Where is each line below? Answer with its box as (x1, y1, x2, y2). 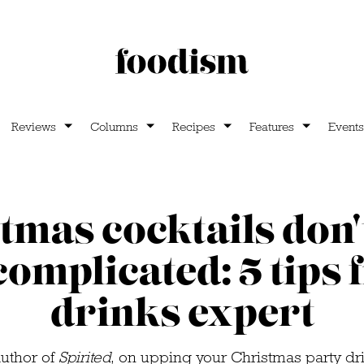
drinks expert (50, 290, 314, 339)
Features (249, 119, 294, 134)
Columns (89, 119, 138, 134)
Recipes (171, 119, 215, 134)
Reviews (11, 119, 56, 134)
